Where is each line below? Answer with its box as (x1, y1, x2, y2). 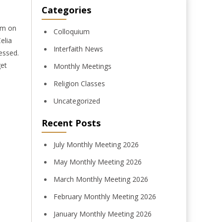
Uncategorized (53, 96, 100, 106)
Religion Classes (53, 79, 105, 88)
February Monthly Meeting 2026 (53, 192, 156, 201)
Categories (41, 4, 91, 16)
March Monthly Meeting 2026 (53, 174, 148, 184)
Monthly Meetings (53, 61, 111, 71)
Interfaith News (53, 44, 103, 54)
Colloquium (53, 27, 90, 36)
